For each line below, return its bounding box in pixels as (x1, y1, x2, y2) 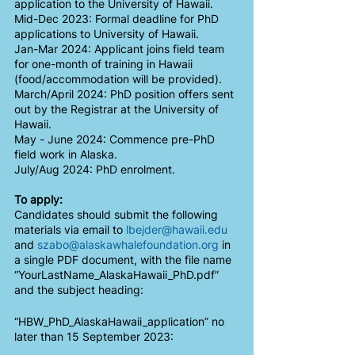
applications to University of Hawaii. (14, 27, 199, 40)
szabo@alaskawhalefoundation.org (37, 238, 219, 251)
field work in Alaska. (14, 147, 117, 161)
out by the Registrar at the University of (14, 102, 222, 116)
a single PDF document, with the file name (14, 253, 235, 266)
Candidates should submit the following (14, 208, 221, 221)
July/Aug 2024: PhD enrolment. (14, 162, 178, 176)
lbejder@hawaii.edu (126, 223, 227, 236)
